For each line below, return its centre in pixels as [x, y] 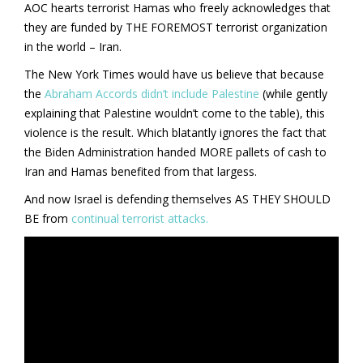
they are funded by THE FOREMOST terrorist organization [176, 27]
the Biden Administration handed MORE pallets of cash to [175, 152]
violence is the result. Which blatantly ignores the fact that [175, 132]
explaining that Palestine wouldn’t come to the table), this [175, 113]
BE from [48, 218]
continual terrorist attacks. [141, 218]
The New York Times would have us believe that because [174, 74]
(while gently [293, 93]
